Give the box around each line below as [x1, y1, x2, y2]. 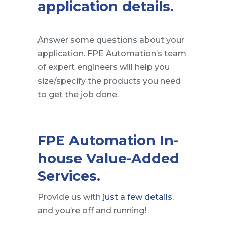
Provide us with [37, 192, 103, 202]
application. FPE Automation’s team [37, 48, 186, 58]
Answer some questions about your [37, 34, 184, 45]
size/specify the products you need [37, 75, 181, 86]
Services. [37, 167, 100, 184]
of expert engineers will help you [37, 62, 170, 72]
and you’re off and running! [37, 205, 146, 215]
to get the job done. [37, 89, 119, 99]
